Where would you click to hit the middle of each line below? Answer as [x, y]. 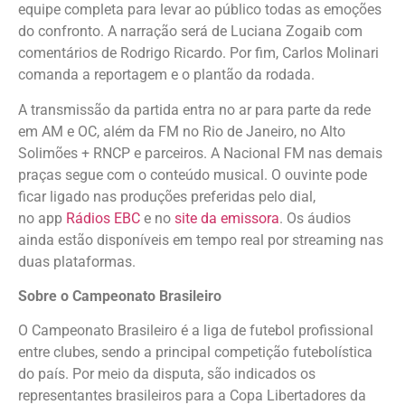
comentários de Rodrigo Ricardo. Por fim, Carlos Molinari [198, 53]
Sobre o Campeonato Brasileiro [123, 296]
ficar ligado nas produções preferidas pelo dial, [167, 196]
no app [42, 218]
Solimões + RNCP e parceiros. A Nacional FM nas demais [200, 153]
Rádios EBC [103, 218]
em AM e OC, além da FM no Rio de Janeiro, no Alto [182, 131]
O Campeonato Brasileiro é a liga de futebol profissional [196, 331]
